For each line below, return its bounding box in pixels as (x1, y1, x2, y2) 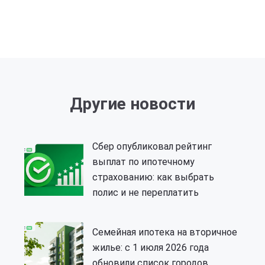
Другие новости (70, 94, 195, 114)
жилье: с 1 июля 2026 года (92, 242, 209, 254)
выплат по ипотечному (92, 156, 195, 168)
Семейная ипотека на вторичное (92, 227, 237, 238)
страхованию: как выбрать (92, 172, 214, 183)
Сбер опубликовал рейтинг (92, 141, 212, 153)
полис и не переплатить (92, 187, 199, 199)
